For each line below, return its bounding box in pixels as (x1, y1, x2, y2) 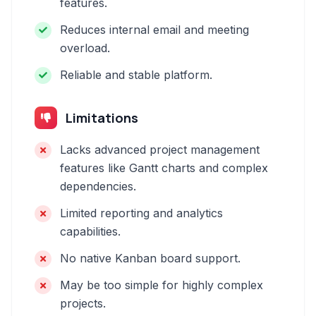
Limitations (66, 109, 138, 126)
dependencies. (60, 179, 136, 193)
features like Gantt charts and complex (60, 161, 268, 175)
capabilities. (60, 224, 121, 238)
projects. (60, 296, 106, 310)
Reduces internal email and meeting (60, 23, 249, 37)
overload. (60, 41, 110, 55)
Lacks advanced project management (60, 142, 260, 157)
